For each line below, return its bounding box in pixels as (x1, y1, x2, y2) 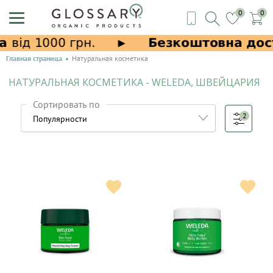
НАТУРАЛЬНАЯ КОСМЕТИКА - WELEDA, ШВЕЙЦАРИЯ (9, 76, 260, 89)
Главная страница (6, 54, 62, 63)
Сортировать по (33, 98, 100, 110)
